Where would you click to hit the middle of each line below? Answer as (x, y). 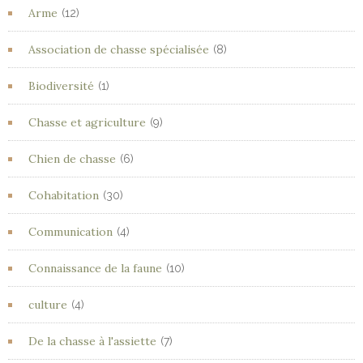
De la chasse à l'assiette (92, 341)
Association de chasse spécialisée (119, 49)
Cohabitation (64, 195)
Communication (70, 232)
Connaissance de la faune (95, 268)
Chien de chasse (72, 159)
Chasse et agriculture (87, 122)
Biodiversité (61, 86)
